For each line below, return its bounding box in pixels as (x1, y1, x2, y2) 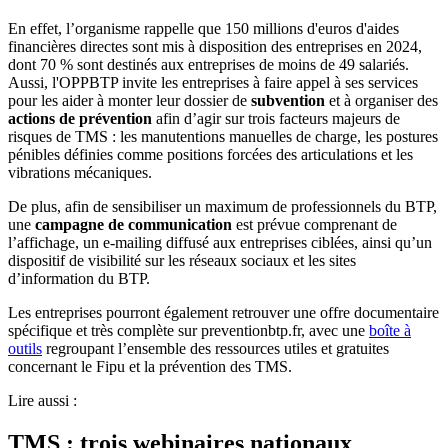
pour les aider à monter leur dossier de (8, 92, 251, 110)
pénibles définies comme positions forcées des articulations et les (8, 146, 413, 164)
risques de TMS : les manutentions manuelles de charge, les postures (8, 128, 438, 146)
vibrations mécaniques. (8, 164, 152, 182)
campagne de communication (35, 216, 232, 234)
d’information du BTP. (8, 270, 150, 288)
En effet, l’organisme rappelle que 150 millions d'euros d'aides (8, 20, 399, 38)
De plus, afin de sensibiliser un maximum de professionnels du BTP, (8, 198, 437, 216)
